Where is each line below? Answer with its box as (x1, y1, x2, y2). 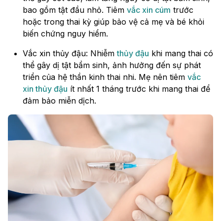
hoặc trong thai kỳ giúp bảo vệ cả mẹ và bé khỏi (23, 17, 204, 27)
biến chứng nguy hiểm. (23, 29, 108, 39)
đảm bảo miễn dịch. (23, 96, 96, 106)
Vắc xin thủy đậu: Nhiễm (23, 48, 117, 59)
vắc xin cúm (127, 5, 171, 15)
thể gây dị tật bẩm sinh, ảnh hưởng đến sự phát (23, 60, 201, 71)
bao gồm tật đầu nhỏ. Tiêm (23, 5, 127, 15)
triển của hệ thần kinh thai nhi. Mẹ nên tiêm (23, 72, 187, 82)
